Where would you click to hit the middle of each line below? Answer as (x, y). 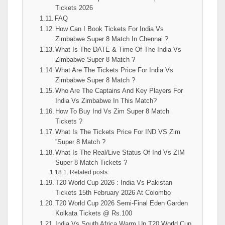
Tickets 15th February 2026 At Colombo (113, 193)
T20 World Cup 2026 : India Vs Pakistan (114, 183)
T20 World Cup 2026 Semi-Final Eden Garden (122, 203)
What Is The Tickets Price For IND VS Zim (118, 132)
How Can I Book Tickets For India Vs (110, 29)
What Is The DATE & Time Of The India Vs (119, 49)
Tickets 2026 (75, 8)
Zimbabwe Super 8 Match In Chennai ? (112, 39)
